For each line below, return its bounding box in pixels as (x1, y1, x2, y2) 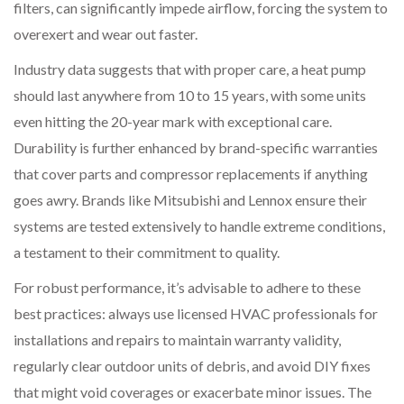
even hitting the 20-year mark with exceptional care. (14, 112, 332, 130)
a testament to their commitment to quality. (14, 243, 280, 261)
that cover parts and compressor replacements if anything (14, 164, 368, 182)
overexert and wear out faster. (14, 24, 197, 42)
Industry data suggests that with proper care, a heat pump (14, 60, 366, 78)
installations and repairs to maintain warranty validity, (14, 330, 341, 348)
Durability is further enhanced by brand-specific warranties (14, 138, 378, 156)
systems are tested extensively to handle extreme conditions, (14, 216, 385, 234)
